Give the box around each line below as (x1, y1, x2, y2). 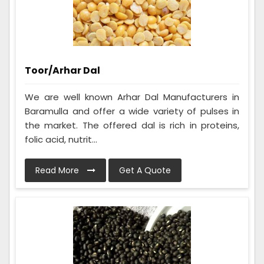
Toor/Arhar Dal (25, 64, 100, 77)
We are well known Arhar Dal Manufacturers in (25, 91, 239, 104)
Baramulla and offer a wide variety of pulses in (25, 105, 239, 118)
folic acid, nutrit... (25, 133, 97, 146)
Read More (35, 164, 81, 177)
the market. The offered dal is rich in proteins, (25, 119, 239, 132)
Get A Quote (119, 164, 171, 177)
